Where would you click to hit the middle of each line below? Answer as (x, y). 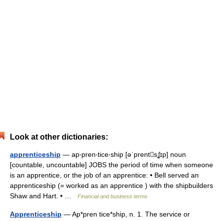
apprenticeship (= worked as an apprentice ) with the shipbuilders (111, 185)
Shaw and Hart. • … (44, 196)
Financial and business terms (112, 196)
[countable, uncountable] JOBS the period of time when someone (111, 165)
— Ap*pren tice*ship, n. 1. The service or (126, 214)
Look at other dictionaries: (59, 137)
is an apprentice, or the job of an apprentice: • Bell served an (104, 175)
